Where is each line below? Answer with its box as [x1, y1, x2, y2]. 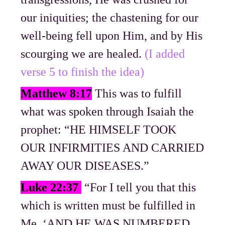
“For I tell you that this [81, 180, 196, 194]
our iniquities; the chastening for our [21, 11, 199, 24]
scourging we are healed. [21, 47, 145, 60]
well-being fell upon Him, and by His [21, 29, 203, 42]
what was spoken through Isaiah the [21, 104, 194, 118]
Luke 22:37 [21, 180, 82, 194]
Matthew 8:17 [21, 86, 92, 100]
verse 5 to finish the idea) [21, 65, 145, 78]
